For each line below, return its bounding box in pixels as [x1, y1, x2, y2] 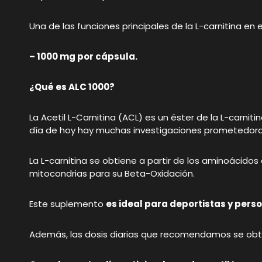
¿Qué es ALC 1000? [29, 81, 115, 94]
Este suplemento [29, 198, 106, 211]
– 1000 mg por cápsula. [29, 50, 137, 63]
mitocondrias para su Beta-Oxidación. [29, 167, 195, 180]
